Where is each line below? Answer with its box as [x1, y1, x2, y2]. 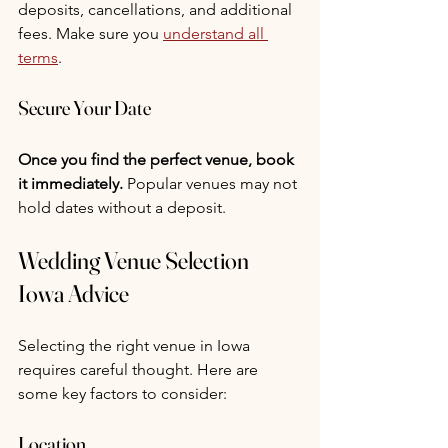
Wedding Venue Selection [18, 246, 253, 276]
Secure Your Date [18, 95, 151, 121]
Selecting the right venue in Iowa [18, 336, 254, 356]
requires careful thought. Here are [18, 360, 262, 380]
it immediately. [18, 174, 123, 194]
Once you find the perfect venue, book [18, 150, 298, 170]
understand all [163, 24, 268, 44]
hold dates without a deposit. [18, 198, 226, 218]
